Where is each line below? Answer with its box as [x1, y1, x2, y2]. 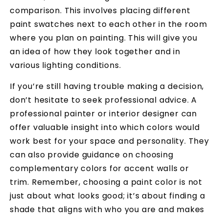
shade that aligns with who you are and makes [10, 203, 205, 215]
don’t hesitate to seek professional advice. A [10, 94, 197, 106]
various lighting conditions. [10, 60, 121, 71]
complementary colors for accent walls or [10, 162, 189, 174]
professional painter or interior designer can [10, 108, 197, 119]
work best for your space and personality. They [10, 135, 209, 147]
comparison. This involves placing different [10, 5, 191, 17]
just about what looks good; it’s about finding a [10, 190, 205, 201]
